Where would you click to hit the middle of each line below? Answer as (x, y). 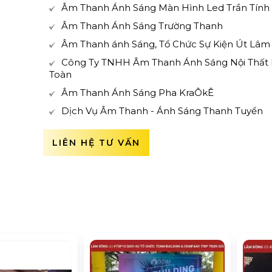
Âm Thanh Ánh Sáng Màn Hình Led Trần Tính (165, 8)
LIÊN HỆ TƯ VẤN (96, 143)
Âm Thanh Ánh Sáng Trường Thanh (142, 26)
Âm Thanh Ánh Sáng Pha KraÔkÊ (137, 93)
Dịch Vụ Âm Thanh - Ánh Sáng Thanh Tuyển (162, 111)
